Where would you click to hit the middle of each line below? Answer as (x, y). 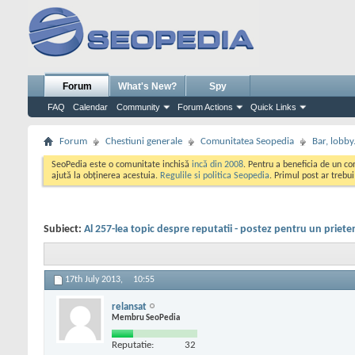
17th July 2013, (95, 280)
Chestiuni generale (144, 141)
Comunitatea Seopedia (247, 141)
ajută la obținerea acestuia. (106, 176)
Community (138, 107)
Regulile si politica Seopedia (215, 176)
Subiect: (64, 229)
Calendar (90, 107)
